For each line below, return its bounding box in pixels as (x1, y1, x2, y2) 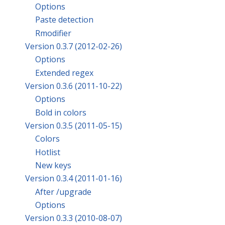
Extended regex (35, 67, 93, 78)
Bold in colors (35, 106, 86, 118)
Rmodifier (35, 27, 71, 39)
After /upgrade (35, 186, 91, 197)
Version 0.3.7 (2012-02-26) (25, 41, 122, 52)
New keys (35, 160, 71, 171)
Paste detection (35, 14, 93, 26)
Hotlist (35, 146, 60, 158)
